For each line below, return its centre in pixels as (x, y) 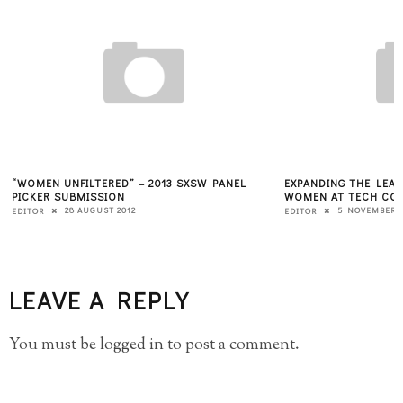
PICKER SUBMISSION (68, 196)
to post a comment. (232, 346)
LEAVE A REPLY (99, 300)
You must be (54, 346)
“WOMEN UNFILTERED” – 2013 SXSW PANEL (129, 182)
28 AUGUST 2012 (100, 210)
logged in (132, 346)
